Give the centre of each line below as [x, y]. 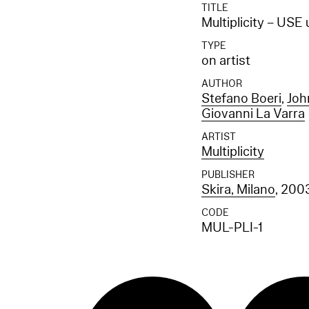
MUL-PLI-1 [232, 227]
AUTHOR [222, 83]
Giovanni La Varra [253, 113]
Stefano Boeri [242, 98]
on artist [226, 60]
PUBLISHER [228, 175]
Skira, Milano [239, 189]
